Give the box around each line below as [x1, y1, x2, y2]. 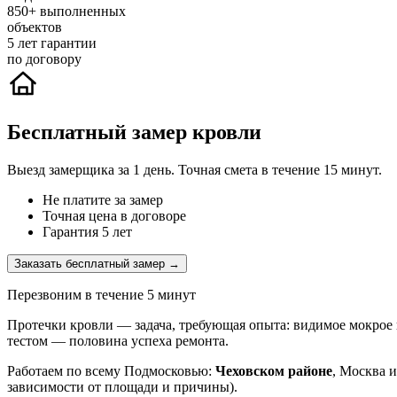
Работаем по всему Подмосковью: [7, 363, 215, 379]
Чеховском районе [215, 363, 332, 379]
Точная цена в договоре [43, 208, 186, 224]
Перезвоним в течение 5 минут [7, 287, 196, 303]
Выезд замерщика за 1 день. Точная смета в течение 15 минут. [7, 162, 382, 178]
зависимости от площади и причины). [7, 379, 237, 395]
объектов [7, 19, 62, 35]
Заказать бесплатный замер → [14, 257, 180, 271]
